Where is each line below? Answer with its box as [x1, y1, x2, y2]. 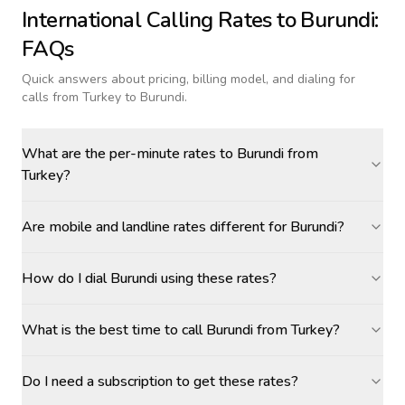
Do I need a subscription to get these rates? [22, 372, 298, 391]
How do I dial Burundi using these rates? [22, 268, 277, 288]
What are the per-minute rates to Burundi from [22, 144, 318, 164]
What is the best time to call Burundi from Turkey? [22, 320, 340, 340]
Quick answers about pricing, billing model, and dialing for [22, 71, 355, 88]
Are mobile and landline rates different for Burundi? [22, 217, 344, 237]
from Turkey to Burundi [52, 89, 184, 106]
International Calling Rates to [22, 5, 301, 34]
